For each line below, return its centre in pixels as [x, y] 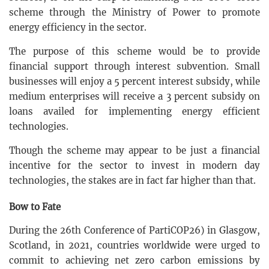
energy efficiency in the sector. [78, 27]
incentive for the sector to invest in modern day [134, 165]
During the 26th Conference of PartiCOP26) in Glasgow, [134, 230]
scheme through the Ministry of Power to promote [134, 12]
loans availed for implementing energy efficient [134, 111]
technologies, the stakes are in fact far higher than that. [132, 180]
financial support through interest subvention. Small [134, 66]
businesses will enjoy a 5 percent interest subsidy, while [134, 81]
